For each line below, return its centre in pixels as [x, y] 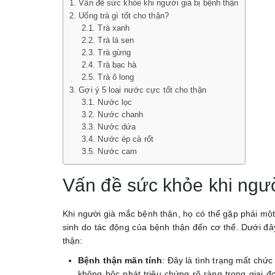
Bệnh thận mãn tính [120, 260]
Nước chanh [121, 115]
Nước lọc [115, 103]
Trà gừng [114, 53]
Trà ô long [116, 77]
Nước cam [118, 152]
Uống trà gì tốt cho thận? [124, 16]
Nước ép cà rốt [126, 139]
